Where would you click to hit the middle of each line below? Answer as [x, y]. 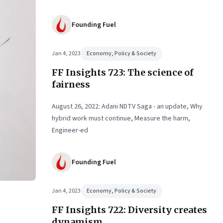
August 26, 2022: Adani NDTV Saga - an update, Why [127, 107]
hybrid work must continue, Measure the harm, [121, 118]
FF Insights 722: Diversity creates [129, 210]
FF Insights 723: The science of [123, 72]
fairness [71, 84]
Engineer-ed [70, 130]
